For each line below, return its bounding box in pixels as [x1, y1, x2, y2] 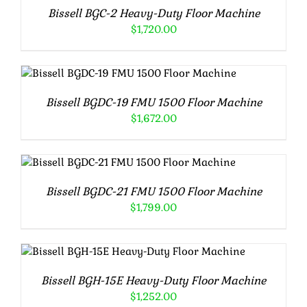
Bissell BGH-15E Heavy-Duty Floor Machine [41, 273, 266, 288]
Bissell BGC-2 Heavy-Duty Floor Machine [47, 6, 260, 21]
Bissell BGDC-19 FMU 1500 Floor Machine [45, 95, 262, 110]
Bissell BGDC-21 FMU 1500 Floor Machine [45, 184, 262, 199]
